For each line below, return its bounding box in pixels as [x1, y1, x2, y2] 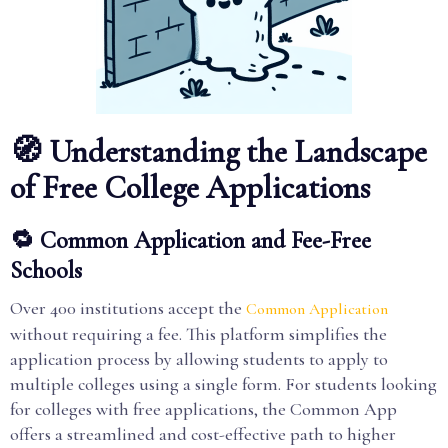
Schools [10, 256, 82, 285]
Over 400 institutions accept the [10, 297, 246, 319]
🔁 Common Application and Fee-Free [10, 226, 371, 255]
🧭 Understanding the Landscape [10, 132, 427, 171]
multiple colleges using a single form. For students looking [10, 373, 437, 395]
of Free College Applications [10, 168, 370, 207]
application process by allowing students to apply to [10, 348, 388, 370]
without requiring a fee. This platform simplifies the [10, 323, 387, 345]
